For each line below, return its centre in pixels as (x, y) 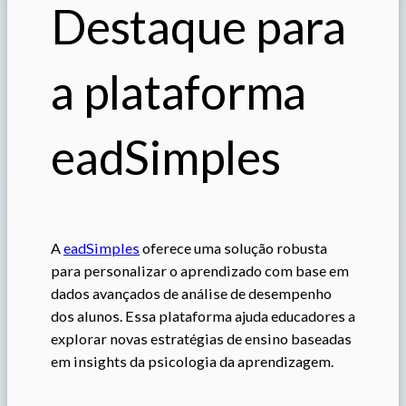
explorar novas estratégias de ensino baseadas (201, 338)
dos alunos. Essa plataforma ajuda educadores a (203, 316)
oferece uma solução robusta (233, 248)
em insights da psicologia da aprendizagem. (192, 361)
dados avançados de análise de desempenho (191, 293)
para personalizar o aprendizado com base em (200, 271)
